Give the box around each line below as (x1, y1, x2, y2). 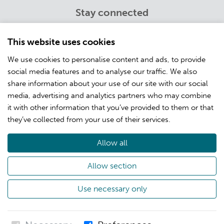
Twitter (99, 24, 124, 33)
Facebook (95, 60, 129, 69)
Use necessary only (77, 184, 147, 193)
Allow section (87, 161, 136, 170)
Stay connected (75, 6, 148, 19)
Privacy (99, 161, 125, 170)
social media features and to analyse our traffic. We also (7, 67, 197, 76)
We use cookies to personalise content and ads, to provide (7, 55, 205, 64)
